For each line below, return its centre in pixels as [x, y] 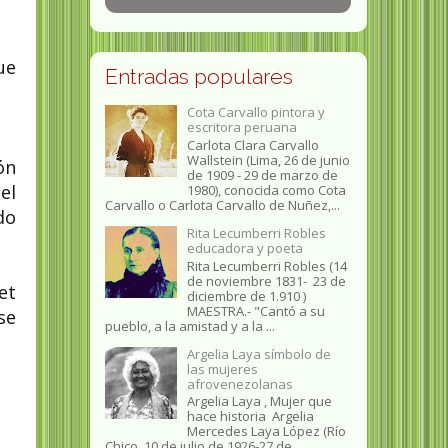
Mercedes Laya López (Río [266, 431]
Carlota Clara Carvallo [252, 145]
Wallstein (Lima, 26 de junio [268, 160]
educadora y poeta [244, 248]
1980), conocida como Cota [266, 190]
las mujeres [222, 368]
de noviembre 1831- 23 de [266, 280]
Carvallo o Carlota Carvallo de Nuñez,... [222, 205]
